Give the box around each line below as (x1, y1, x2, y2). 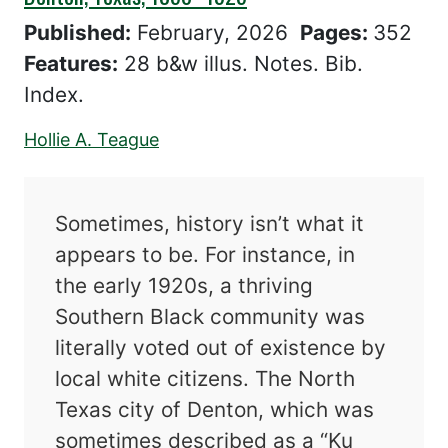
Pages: (300, 20, 373, 45)
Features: (24, 51, 118, 76)
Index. (24, 82, 84, 107)
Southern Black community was (55, 304, 366, 330)
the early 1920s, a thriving (55, 273, 314, 299)
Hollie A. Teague (24, 129, 159, 150)
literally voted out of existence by (55, 335, 387, 361)
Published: (24, 20, 131, 45)
